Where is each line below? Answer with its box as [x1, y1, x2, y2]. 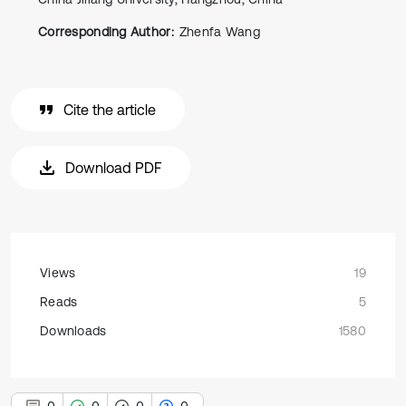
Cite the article [63, 101, 156, 118]
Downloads [40, 324, 107, 338]
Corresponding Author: [38, 24, 174, 39]
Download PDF [65, 159, 161, 176]
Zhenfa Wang [179, 24, 260, 39]
